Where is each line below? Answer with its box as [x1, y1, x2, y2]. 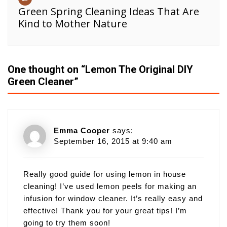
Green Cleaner [8, 75, 74, 88]
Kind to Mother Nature [18, 17, 127, 31]
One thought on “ [8, 63, 85, 76]
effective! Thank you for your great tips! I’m [23, 206, 187, 215]
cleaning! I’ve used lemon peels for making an [23, 182, 197, 191]
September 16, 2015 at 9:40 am [54, 136, 172, 145]
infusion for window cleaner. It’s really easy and [23, 194, 203, 203]
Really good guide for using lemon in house [23, 170, 186, 179]
